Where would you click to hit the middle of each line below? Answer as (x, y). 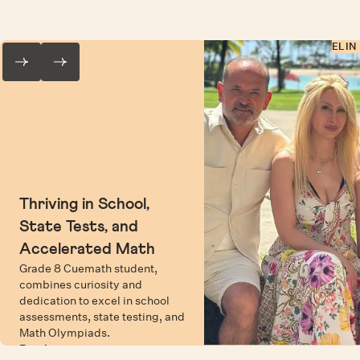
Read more (49, 349)
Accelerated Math (87, 249)
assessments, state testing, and (102, 317)
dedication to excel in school (94, 301)
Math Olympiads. (65, 333)
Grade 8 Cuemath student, (88, 268)
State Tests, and (79, 227)
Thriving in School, (84, 204)
